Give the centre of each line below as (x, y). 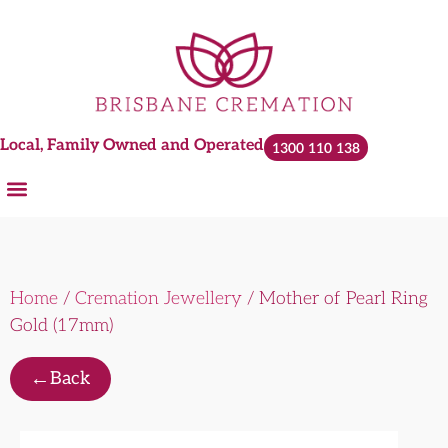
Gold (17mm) (61, 325)
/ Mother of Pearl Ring (335, 298)
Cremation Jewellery (158, 298)
